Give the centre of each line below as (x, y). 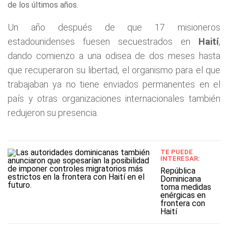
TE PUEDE (176, 152)
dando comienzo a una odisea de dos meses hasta (114, 56)
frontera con (182, 203)
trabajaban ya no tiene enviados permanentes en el (114, 84)
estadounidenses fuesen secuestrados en (103, 41)
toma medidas (186, 187)
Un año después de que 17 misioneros (114, 27)
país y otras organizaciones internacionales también (114, 98)
